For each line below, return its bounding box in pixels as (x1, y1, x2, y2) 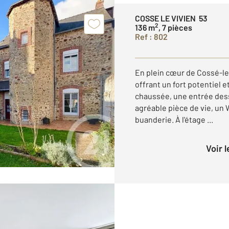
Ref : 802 (135, 32, 168, 41)
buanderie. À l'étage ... (135, 114, 213, 124)
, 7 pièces (158, 22, 192, 32)
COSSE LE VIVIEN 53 (135, 13, 208, 23)
